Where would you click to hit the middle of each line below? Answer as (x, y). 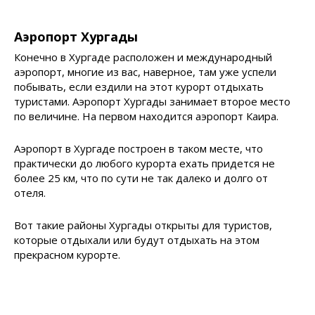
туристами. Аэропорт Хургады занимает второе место (152, 101)
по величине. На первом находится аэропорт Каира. (146, 116)
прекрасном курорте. (67, 255)
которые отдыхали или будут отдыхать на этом (137, 240)
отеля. (30, 193)
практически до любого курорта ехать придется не (144, 163)
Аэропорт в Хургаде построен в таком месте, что (139, 148)
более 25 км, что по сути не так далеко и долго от (141, 178)
